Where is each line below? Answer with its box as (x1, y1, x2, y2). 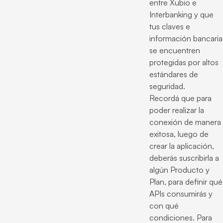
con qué (149, 201, 179, 211)
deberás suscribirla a (149, 153, 219, 163)
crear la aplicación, (149, 141, 214, 151)
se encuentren (149, 45, 200, 55)
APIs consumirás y (149, 189, 213, 199)
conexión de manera (149, 117, 221, 127)
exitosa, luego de (149, 129, 209, 139)
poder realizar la (149, 105, 204, 115)
